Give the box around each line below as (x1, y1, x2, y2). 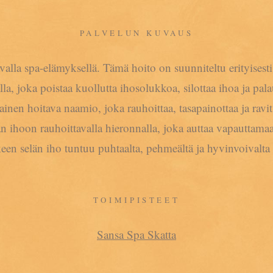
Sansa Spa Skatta (97, 227, 176, 242)
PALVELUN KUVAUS (79, 27, 194, 38)
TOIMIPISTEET (93, 194, 180, 205)
